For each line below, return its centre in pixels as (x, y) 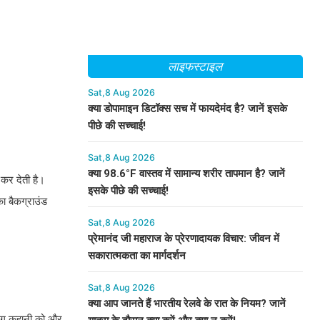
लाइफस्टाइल (195, 66)
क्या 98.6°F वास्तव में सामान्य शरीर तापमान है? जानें (186, 174)
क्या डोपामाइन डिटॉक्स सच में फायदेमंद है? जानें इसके (187, 109)
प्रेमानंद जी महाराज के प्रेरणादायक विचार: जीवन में (183, 239)
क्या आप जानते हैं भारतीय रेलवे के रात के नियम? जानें (186, 304)
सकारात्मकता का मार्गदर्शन (136, 256)
